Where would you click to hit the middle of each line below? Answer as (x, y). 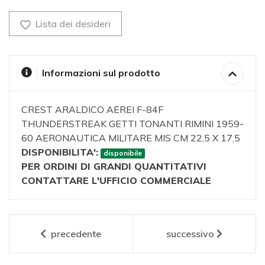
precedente (75, 234)
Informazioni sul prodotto (101, 73)
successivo (190, 234)
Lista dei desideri (72, 24)
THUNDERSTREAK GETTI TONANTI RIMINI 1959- (132, 124)
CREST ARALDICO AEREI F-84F (92, 110)
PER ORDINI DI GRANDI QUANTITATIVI (114, 167)
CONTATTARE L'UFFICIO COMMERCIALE (116, 181)
